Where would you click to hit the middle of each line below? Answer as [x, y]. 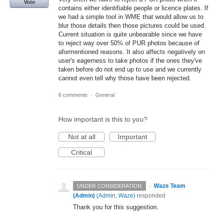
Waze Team [169, 186]
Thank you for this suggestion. [116, 207]
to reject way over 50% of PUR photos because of [129, 43]
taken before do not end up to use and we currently [130, 69]
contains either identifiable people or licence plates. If [133, 8]
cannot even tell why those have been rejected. [125, 78]
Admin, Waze [116, 196]
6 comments [73, 95]
